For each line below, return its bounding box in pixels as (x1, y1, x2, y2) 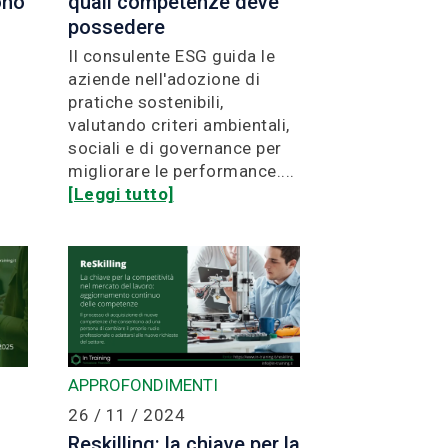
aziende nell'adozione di (68, 68, 260, 89)
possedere (68, 14, 165, 39)
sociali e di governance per (68, 137, 282, 158)
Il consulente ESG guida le (68, 45, 275, 66)
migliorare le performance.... (68, 160, 295, 181)
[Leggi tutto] (68, 183, 174, 204)
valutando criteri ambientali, (68, 114, 290, 135)
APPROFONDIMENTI (68, 374, 218, 395)
